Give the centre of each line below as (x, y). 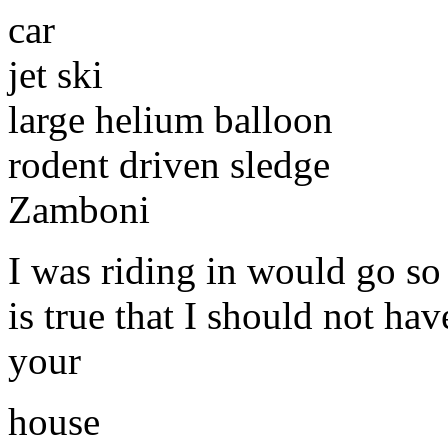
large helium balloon (170, 119)
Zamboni (79, 209)
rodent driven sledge (169, 164)
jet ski (55, 74)
